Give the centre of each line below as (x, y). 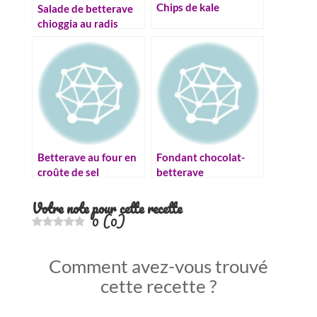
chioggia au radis (77, 23)
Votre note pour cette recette (106, 208)
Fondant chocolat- (200, 157)
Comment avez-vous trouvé (158, 266)
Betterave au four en (87, 157)
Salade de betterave (85, 8)
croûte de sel (68, 172)
